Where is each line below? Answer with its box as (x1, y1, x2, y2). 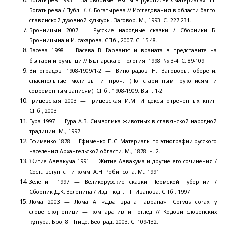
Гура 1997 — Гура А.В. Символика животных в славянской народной (29, 117, 217, 125)
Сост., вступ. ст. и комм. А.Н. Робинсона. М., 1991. (29, 167, 161, 175)
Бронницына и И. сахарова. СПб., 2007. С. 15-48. (29, 36, 157, 44)
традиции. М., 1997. (29, 127, 82, 135)
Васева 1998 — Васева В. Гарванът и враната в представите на (29, 46, 217, 54)
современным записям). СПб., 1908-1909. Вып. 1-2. (29, 87, 164, 94)
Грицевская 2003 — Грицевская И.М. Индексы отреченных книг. (29, 97, 217, 104)
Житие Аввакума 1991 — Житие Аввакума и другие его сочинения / (29, 157, 217, 165)
